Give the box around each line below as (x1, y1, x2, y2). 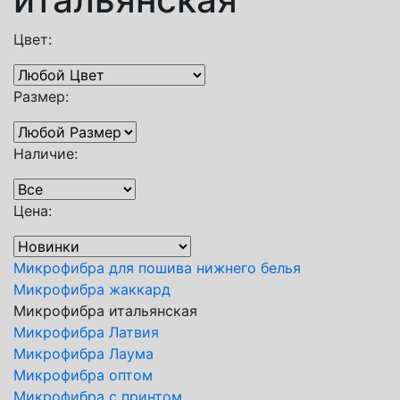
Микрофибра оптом (13, 365, 153, 384)
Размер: (13, 87, 69, 105)
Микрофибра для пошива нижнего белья (13, 258, 301, 277)
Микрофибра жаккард (13, 279, 171, 298)
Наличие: (13, 144, 78, 162)
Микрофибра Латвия (13, 322, 159, 341)
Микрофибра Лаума (13, 344, 154, 362)
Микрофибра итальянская (13, 301, 197, 320)
